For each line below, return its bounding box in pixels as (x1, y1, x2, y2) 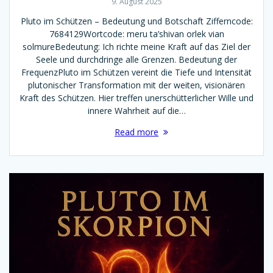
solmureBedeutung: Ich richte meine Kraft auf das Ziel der (23, 41, 250, 53)
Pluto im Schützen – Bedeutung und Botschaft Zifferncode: (20, 15, 253, 27)
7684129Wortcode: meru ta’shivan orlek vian (49, 28, 224, 40)
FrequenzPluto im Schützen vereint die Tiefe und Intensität (21, 66, 252, 79)
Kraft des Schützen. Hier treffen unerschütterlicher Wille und (19, 92, 253, 104)
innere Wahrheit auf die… (87, 105, 186, 117)
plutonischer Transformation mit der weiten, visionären (28, 79, 245, 91)
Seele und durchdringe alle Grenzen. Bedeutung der (36, 54, 237, 66)
